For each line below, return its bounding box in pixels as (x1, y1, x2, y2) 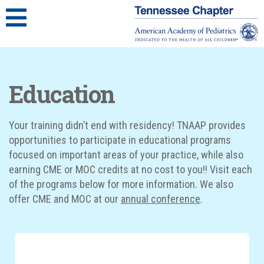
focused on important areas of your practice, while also (9, 148, 243, 161)
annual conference (121, 193, 200, 206)
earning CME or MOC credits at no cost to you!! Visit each (9, 163, 252, 176)
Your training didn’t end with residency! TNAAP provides (9, 119, 246, 132)
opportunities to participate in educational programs (9, 134, 231, 147)
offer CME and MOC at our (9, 193, 121, 206)
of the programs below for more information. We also (9, 178, 233, 191)
